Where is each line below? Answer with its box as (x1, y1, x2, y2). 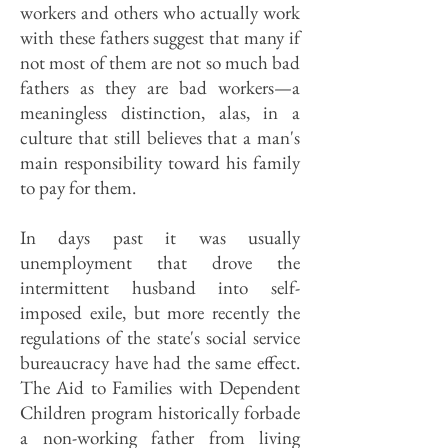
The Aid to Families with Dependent (20, 375, 300, 400)
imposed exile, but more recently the (20, 300, 300, 325)
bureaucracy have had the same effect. (20, 350, 300, 375)
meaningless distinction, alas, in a (20, 100, 300, 125)
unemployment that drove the (20, 250, 300, 275)
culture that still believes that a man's (20, 125, 300, 150)
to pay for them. (20, 175, 136, 200)
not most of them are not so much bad (20, 50, 300, 75)
